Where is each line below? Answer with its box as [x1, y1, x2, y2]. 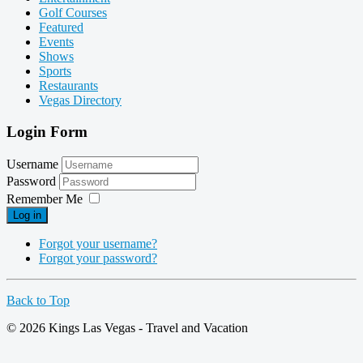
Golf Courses [39, 6, 107, 20]
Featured [39, 20, 83, 35]
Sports [39, 64, 71, 79]
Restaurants [39, 79, 98, 93]
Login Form [6, 123, 88, 141]
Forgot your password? [39, 250, 157, 265]
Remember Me [6, 191, 83, 206]
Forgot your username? [39, 236, 157, 250]
